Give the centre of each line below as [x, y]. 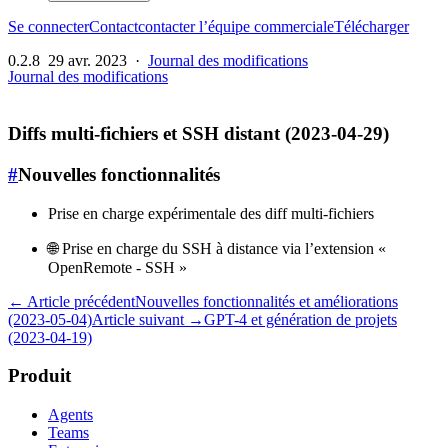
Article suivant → [148, 319]
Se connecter [48, 27]
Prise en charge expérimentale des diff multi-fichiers [211, 213]
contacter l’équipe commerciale [236, 27]
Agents [70, 414]
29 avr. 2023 [87, 61]
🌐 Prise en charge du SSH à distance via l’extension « [217, 248]
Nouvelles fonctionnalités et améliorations [266, 301]
